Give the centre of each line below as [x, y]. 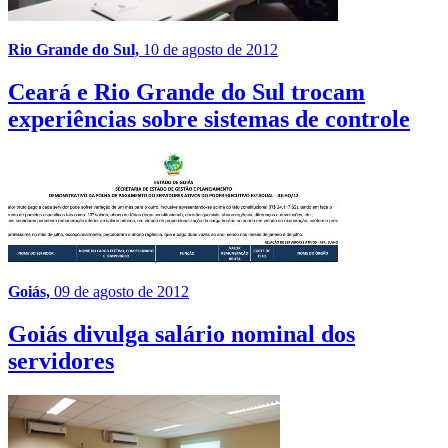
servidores [61, 361]
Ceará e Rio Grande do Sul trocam [186, 92]
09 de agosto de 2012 [121, 292]
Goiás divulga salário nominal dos [181, 334]
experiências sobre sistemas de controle [209, 119]
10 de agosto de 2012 [210, 50]
